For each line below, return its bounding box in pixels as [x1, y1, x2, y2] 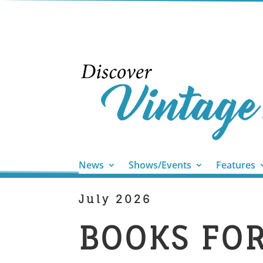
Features [216, 159, 256, 171]
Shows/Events [129, 159, 192, 171]
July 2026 [79, 192, 152, 205]
